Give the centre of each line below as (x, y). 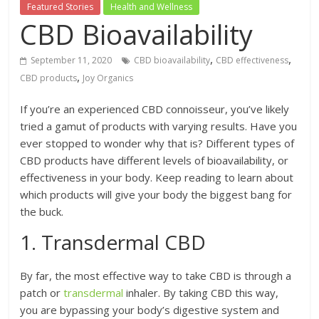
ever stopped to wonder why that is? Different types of (157, 143)
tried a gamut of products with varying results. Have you (159, 126)
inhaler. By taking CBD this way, (201, 292)
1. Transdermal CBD (113, 242)
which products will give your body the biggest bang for (156, 194)
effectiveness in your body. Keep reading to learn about (157, 177)
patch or (42, 292)
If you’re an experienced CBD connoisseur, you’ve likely (155, 109)
